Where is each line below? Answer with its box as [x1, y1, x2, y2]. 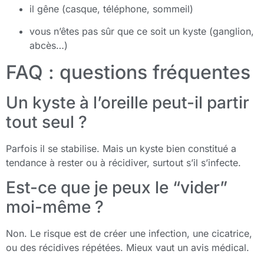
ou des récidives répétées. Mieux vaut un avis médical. [6, 241, 249, 253]
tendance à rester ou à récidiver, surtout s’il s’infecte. [6, 156, 241, 169]
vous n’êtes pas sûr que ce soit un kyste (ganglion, [29, 25, 254, 38]
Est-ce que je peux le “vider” [6, 177, 227, 197]
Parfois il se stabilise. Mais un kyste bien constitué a [6, 142, 236, 154]
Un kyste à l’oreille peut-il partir [6, 92, 249, 113]
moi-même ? [6, 196, 104, 217]
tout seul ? [6, 111, 87, 132]
